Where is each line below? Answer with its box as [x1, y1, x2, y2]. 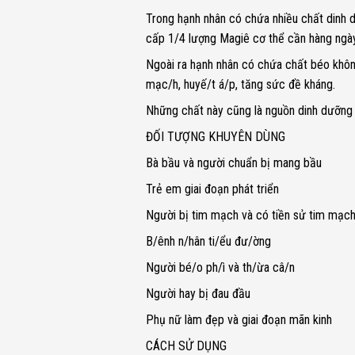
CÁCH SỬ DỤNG [145, 338, 227, 353]
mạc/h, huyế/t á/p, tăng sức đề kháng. [145, 77, 335, 92]
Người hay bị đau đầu [145, 286, 250, 301]
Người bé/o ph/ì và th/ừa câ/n [145, 260, 295, 275]
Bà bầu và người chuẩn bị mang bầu [145, 155, 322, 170]
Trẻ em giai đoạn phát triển [145, 181, 279, 197]
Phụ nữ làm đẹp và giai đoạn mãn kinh [145, 312, 332, 327]
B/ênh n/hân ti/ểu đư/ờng [145, 234, 271, 249]
